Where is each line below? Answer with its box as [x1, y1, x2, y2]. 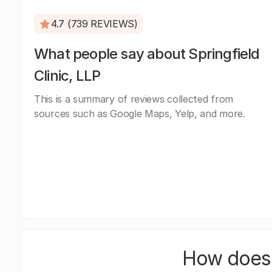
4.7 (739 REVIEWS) [51, 18, 138, 30]
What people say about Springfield [34, 45, 260, 63]
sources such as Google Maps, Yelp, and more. [34, 107, 245, 120]
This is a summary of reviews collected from [34, 93, 234, 105]
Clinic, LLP [34, 67, 101, 84]
